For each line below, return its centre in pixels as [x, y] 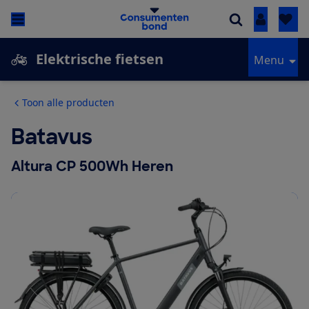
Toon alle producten [68, 103]
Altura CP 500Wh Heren [92, 167]
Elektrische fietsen [100, 59]
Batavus [52, 137]
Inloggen [283, 20]
